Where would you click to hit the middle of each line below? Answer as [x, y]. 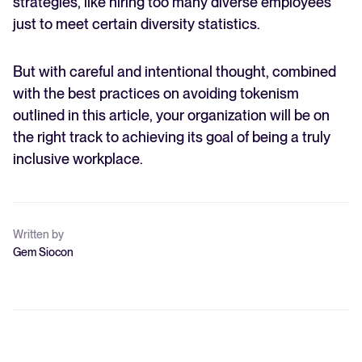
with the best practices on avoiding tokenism [156, 94]
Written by [38, 235]
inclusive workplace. [78, 159]
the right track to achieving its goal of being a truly [172, 137]
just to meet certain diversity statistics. [138, 24]
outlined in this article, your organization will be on [171, 116]
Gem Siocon [43, 253]
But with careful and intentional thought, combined [175, 72]
